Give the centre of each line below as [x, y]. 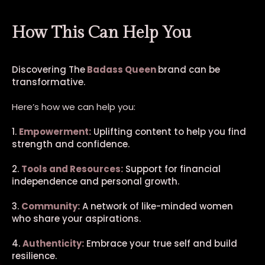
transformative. [49, 82]
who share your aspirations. [76, 219]
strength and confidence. [71, 144]
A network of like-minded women [156, 206]
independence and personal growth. [96, 181]
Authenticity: [53, 243]
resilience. [34, 256]
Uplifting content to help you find [169, 132]
